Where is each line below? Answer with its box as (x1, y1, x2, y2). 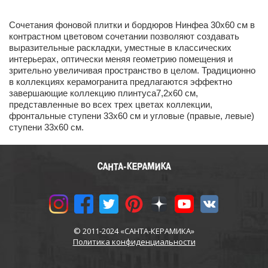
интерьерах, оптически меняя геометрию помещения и (9, 54, 233, 64)
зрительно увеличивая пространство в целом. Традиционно (9, 65, 255, 75)
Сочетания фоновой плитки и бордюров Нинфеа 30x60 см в (9, 20, 255, 30)
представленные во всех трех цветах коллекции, (9, 99, 212, 109)
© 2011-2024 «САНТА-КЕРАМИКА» (74, 226, 194, 236)
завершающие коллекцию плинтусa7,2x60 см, (9, 88, 198, 98)
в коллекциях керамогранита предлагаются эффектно (9, 77, 232, 87)
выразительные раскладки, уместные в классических (9, 42, 232, 53)
